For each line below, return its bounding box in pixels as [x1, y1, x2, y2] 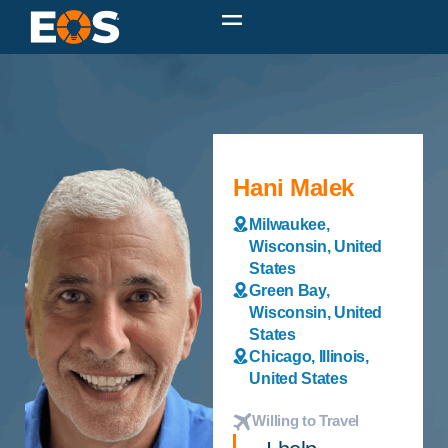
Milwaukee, [249, 216, 330, 234]
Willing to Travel [252, 412, 360, 430]
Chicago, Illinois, [249, 348, 369, 366]
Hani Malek [233, 174, 354, 202]
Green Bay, [249, 282, 330, 300]
